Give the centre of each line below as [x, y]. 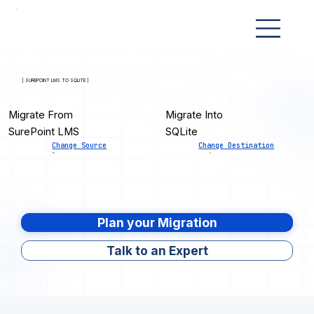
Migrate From [41, 115]
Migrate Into [194, 115]
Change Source [80, 145]
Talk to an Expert [157, 250]
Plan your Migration [157, 222]
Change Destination [237, 145]
